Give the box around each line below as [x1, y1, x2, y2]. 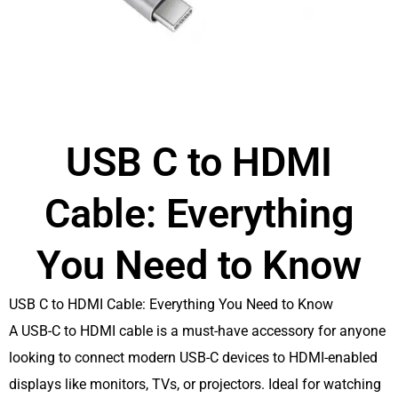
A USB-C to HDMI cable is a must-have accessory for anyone [9, 322, 386, 339]
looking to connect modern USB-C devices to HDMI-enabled [9, 349, 378, 366]
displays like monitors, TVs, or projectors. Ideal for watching [9, 376, 381, 393]
